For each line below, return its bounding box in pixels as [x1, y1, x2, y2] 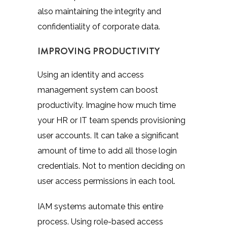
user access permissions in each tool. [37, 176, 175, 186]
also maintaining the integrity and [37, 6, 161, 16]
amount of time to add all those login [37, 145, 177, 156]
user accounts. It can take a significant [37, 130, 179, 140]
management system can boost [37, 85, 158, 95]
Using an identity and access [37, 69, 144, 80]
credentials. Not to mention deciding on [37, 161, 185, 171]
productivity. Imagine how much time [37, 100, 176, 110]
